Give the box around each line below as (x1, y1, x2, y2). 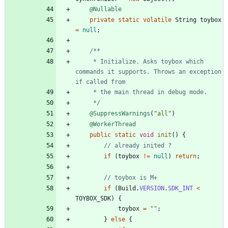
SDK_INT (168, 184, 193, 192)
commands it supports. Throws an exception (75, 68, 221, 75)
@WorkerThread (90, 120, 136, 128)
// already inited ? (104, 141, 172, 149)
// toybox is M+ (104, 174, 157, 181)
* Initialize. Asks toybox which (75, 58, 93, 65)
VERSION (139, 184, 164, 192)
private (90, 16, 115, 23)
